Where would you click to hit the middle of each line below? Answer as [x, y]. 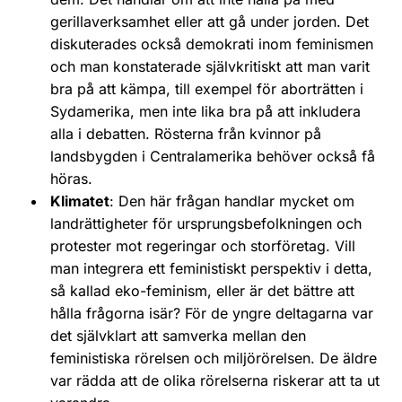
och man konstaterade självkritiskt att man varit [210, 66]
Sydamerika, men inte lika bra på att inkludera [205, 111]
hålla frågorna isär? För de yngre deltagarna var [212, 313]
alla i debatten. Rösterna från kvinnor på [186, 133]
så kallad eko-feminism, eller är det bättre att [202, 290]
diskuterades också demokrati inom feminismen [212, 44]
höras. [71, 178]
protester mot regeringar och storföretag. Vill [203, 245]
